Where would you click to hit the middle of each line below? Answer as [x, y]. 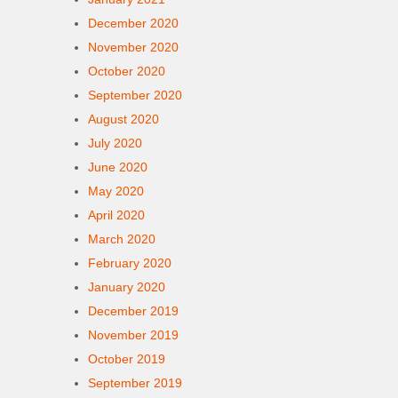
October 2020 [127, 71]
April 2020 [116, 215]
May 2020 [116, 191]
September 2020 [135, 95]
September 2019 [135, 383]
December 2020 [133, 23]
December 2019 [133, 311]
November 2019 [133, 335]
